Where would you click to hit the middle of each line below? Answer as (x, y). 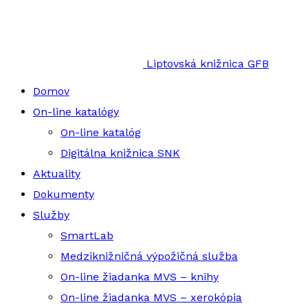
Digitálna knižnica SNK (120, 153)
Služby (51, 215)
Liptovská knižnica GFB (208, 64)
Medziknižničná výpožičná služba (149, 256)
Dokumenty (64, 194)
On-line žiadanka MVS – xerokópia (151, 297)
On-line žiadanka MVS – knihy (140, 277)
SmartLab (87, 235)
